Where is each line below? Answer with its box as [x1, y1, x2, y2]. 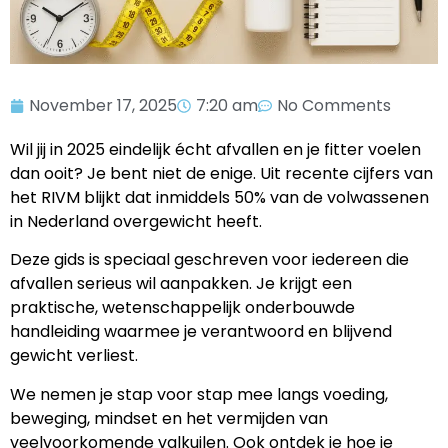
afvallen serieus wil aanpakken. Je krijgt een [10, 272, 352, 296]
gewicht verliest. [10, 344, 138, 368]
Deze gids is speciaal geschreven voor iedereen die [10, 248, 409, 272]
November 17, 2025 [29, 94, 177, 117]
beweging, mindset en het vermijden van [10, 406, 328, 430]
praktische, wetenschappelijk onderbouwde [10, 296, 355, 320]
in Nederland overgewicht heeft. [10, 210, 262, 233]
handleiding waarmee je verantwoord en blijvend [10, 320, 392, 344]
